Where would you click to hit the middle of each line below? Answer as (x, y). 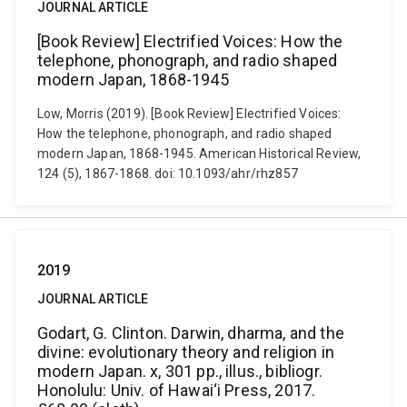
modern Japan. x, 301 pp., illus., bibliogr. (180, 371)
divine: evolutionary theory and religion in (186, 352)
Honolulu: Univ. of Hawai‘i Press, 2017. (177, 390)
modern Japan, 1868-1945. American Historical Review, (199, 154)
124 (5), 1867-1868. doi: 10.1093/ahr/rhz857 (168, 174)
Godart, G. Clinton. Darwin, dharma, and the (191, 333)
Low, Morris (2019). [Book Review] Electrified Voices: (189, 114)
